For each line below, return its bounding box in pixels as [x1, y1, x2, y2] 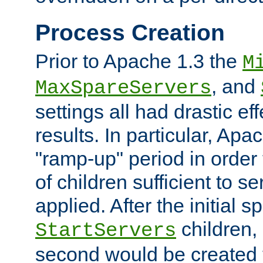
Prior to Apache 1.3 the [35, 50, 242, 73]
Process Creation [35, 19, 225, 45]
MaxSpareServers [35, 77, 211, 100]
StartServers [35, 220, 176, 242]
